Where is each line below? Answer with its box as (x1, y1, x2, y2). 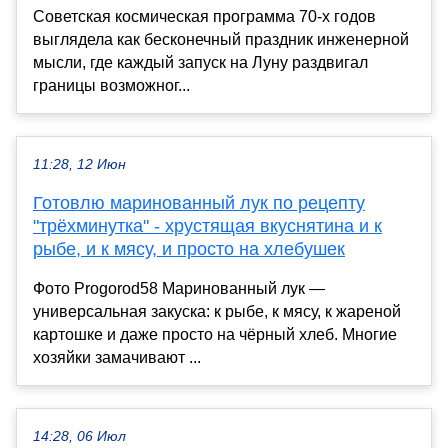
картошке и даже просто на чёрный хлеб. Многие (33, 325, 397, 343)
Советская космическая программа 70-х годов (33, 7, 376, 25)
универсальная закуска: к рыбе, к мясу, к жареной (33, 302, 401, 320)
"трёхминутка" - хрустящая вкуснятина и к (33, 215, 382, 236)
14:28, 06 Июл (33, 428, 126, 444)
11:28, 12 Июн (33, 156, 126, 172)
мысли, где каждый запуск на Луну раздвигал (33, 53, 368, 71)
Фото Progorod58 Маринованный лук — (33, 279, 325, 297)
